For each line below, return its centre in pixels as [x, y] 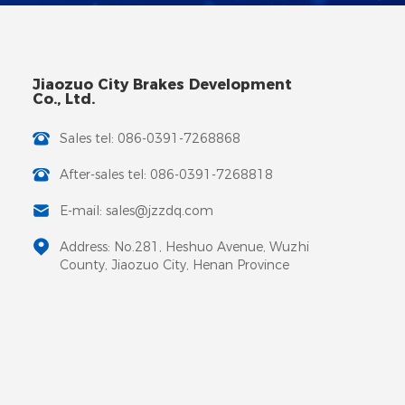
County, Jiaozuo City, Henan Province [174, 264]
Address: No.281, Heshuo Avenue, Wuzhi [184, 246]
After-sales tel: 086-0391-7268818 [166, 174]
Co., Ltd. [64, 99]
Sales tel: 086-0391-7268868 [150, 138]
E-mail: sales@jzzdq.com [137, 210]
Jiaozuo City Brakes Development [162, 84]
